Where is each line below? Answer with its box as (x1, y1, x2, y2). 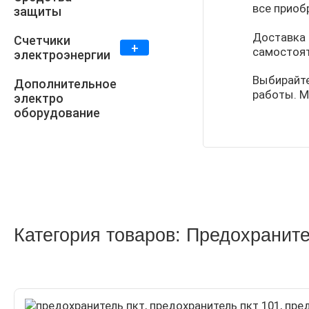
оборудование (14, 106, 100, 121)
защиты (14, 4, 61, 19)
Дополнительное (14, 77, 117, 92)
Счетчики (14, 33, 70, 48)
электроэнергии (14, 48, 110, 63)
